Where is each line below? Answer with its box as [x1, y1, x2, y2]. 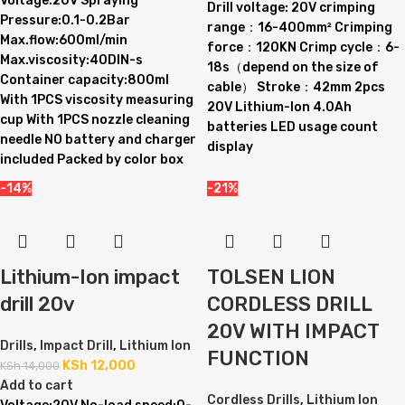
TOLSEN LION [207, 265, 335, 289]
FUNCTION [207, 346, 309, 371]
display [207, 139, 253, 155]
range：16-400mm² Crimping [207, 20, 392, 35]
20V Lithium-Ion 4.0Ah [207, 99, 352, 115]
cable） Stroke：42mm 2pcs [207, 80, 385, 95]
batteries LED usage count [207, 119, 378, 135]
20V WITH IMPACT [207, 319, 379, 344]
